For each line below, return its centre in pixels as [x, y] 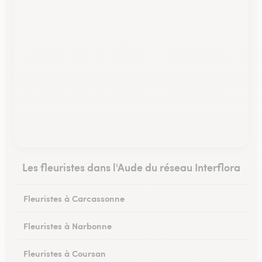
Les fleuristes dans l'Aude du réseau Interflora [131, 167]
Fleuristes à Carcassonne [74, 198]
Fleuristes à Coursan [65, 253]
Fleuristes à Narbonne [68, 225]
